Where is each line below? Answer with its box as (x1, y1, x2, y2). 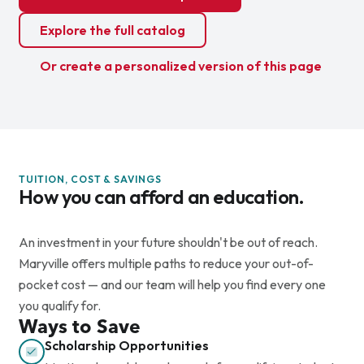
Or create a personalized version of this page (39, 57, 322, 74)
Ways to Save (18, 314, 141, 338)
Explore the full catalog (39, 21, 185, 38)
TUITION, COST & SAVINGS (18, 172, 162, 185)
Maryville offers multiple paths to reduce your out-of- (18, 254, 314, 271)
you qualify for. (18, 297, 101, 314)
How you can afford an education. (18, 184, 305, 209)
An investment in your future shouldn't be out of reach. (18, 233, 318, 250)
